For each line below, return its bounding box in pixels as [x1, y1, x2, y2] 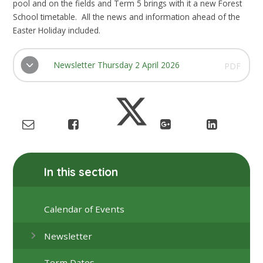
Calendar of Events [44, 203, 125, 215]
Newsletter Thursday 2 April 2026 [53, 59, 180, 71]
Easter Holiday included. [13, 24, 101, 36]
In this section [44, 164, 119, 179]
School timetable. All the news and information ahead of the [13, 11, 241, 22]
